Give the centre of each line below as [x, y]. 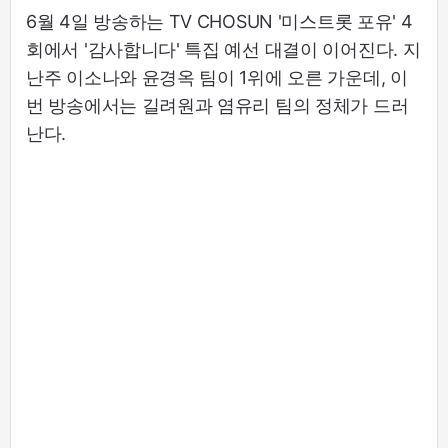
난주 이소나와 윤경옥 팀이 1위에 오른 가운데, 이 [217, 78]
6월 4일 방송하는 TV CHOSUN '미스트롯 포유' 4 [219, 22]
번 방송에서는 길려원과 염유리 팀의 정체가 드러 [217, 106]
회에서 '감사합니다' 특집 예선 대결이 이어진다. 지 [223, 50]
